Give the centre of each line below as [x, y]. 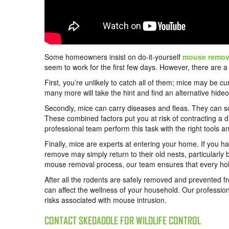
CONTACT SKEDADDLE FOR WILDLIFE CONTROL [124, 221]
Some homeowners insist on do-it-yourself [113, 57]
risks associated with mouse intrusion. [106, 200]
